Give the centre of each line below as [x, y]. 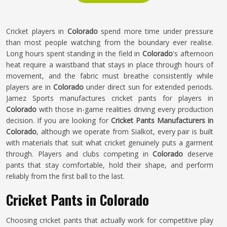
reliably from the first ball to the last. [65, 176]
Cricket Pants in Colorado [78, 200]
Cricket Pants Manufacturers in [162, 120]
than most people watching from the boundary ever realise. [110, 42]
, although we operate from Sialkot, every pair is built [125, 131]
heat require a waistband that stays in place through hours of [110, 65]
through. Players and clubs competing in [80, 154]
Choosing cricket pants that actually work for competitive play [110, 220]
